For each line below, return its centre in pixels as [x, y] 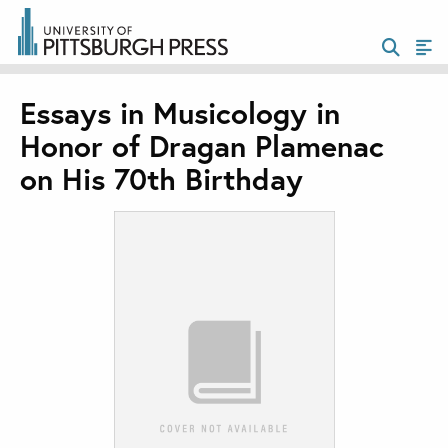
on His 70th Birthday [161, 179]
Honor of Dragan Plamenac [202, 146]
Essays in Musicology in [180, 113]
